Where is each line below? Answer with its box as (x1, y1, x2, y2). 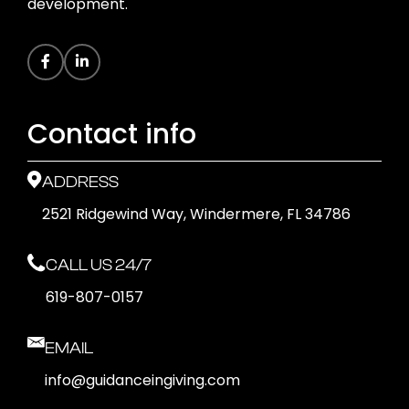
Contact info (27, 114, 196, 153)
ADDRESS (42, 172, 119, 192)
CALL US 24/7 (46, 255, 152, 275)
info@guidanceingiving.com (45, 369, 240, 391)
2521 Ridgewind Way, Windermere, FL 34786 (42, 203, 351, 225)
